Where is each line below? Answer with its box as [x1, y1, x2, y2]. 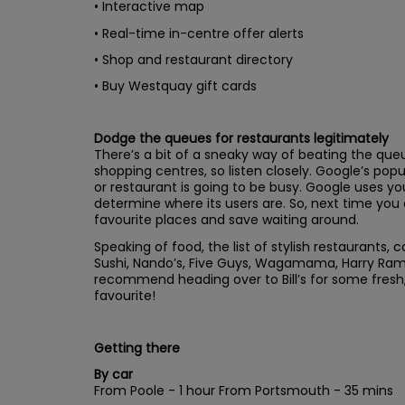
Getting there [94, 338, 180, 357]
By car [94, 365, 133, 384]
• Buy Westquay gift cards [94, 76, 257, 95]
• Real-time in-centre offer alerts [94, 24, 304, 42]
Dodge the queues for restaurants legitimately [94, 129, 389, 148]
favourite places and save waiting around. [94, 211, 359, 230]
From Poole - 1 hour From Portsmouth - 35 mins [94, 381, 393, 400]
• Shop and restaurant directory [94, 50, 293, 69]
